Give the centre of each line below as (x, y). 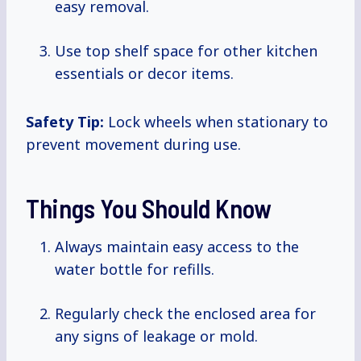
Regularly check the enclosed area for (185, 314)
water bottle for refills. (135, 270)
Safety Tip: (65, 122)
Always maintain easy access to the (177, 247)
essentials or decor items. (144, 74)
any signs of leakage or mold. (156, 336)
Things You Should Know (149, 208)
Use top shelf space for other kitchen (186, 51)
